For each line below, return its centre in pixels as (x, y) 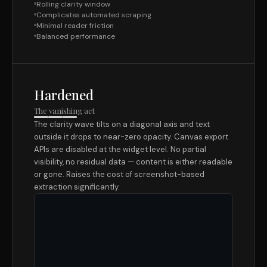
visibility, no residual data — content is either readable (133, 162)
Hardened (64, 95)
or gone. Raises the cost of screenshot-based (119, 174)
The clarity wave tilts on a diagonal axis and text (122, 124)
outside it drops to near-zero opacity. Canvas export (131, 137)
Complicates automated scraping (94, 15)
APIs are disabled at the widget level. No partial (120, 149)
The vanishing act (64, 111)
